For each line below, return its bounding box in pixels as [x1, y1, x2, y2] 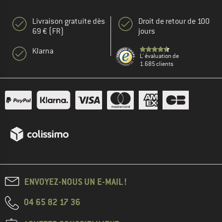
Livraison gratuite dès [32, 16, 105, 27]
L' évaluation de [140, 52, 179, 60]
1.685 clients [140, 60, 173, 68]
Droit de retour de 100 [138, 16, 210, 27]
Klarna [32, 46, 54, 56]
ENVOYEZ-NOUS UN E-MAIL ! [24, 176, 127, 188]
